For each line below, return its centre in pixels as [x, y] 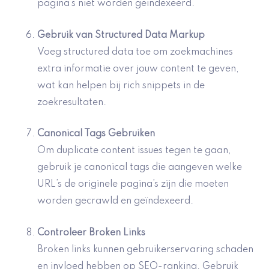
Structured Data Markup [150, 35]
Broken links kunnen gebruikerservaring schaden [145, 249]
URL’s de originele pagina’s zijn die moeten [133, 185]
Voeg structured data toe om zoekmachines [135, 52]
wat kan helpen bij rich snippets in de [121, 86]
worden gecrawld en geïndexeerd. [115, 201]
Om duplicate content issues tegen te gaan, [134, 151]
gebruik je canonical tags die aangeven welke [140, 168]
